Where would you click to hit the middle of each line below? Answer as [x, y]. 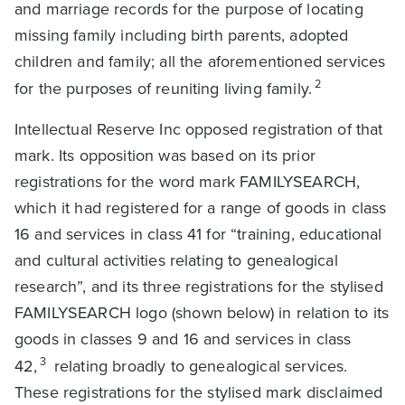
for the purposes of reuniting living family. [164, 89]
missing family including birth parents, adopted [182, 35]
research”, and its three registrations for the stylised [199, 287]
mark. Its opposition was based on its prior [165, 155]
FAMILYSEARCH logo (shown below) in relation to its [202, 313]
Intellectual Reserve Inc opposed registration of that [199, 129]
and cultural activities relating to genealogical [176, 260]
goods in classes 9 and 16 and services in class [183, 339]
